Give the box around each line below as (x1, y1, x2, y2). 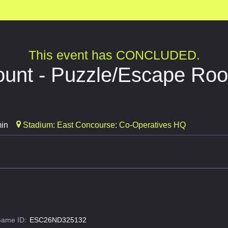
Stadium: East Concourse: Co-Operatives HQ (21, 121, 186, 130)
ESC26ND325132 (29, 216, 87, 224)
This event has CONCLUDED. (28, 48, 200, 63)
